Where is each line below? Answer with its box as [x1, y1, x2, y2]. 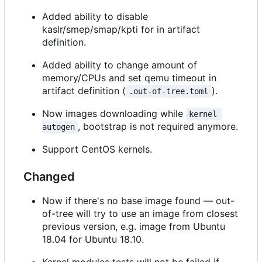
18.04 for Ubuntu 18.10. [42, 233, 144, 246]
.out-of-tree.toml [129, 87, 209, 96]
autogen [42, 122, 75, 132]
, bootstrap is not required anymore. [78, 120, 239, 133]
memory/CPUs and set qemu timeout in [42, 72, 216, 84]
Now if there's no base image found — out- [42, 195, 235, 207]
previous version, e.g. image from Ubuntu [42, 220, 225, 233]
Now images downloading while [42, 108, 186, 120]
